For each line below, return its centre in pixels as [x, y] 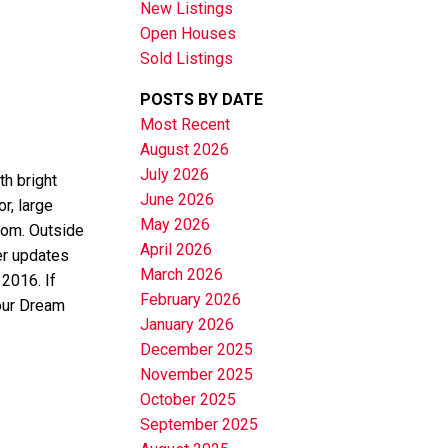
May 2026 [175, 225]
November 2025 [197, 375]
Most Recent [185, 125]
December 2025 [197, 350]
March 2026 [182, 275]
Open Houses [188, 34]
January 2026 [187, 325]
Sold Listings [187, 59]
